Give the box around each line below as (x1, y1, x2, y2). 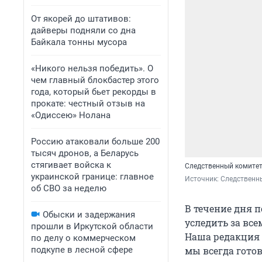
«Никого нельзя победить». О (31, 63, 153, 74)
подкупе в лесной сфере (31, 244, 133, 255)
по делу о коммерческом (31, 233, 136, 243)
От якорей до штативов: (31, 13, 131, 24)
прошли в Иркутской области (31, 221, 153, 232)
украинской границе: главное (31, 171, 154, 182)
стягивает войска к (31, 160, 111, 170)
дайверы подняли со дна (31, 25, 136, 36)
